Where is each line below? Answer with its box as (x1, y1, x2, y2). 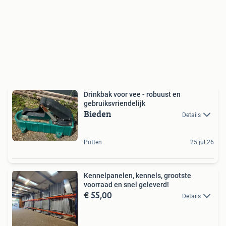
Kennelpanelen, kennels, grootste (84, 172, 191, 180)
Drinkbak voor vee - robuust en (84, 90, 181, 98)
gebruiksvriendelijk (84, 99, 145, 107)
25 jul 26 (190, 139, 214, 146)
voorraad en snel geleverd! (84, 181, 169, 189)
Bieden (84, 106, 111, 121)
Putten (84, 139, 102, 146)
